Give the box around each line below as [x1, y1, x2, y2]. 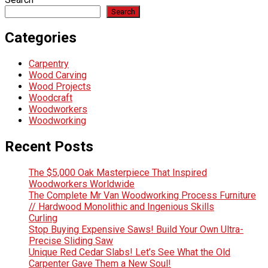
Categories [5, 29, 77, 47]
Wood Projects [29, 81, 91, 93]
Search [111, 7, 135, 16]
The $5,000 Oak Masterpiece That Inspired [29, 167, 207, 179]
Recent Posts [5, 138, 93, 156]
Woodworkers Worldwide [29, 178, 135, 190]
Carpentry [29, 58, 69, 70]
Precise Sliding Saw [29, 235, 113, 247]
